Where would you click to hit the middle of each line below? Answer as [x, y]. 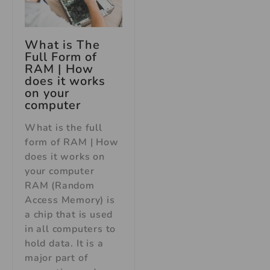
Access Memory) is [70, 200]
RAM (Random [60, 185]
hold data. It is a [64, 243]
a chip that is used [69, 214]
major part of [57, 258]
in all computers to [71, 229]
